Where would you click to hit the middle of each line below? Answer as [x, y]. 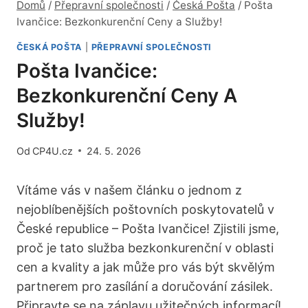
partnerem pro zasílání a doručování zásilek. [145, 286]
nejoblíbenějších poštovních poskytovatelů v [145, 209]
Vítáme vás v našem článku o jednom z [129, 190]
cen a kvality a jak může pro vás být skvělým [146, 267]
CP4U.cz [53, 151]
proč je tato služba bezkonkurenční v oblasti [145, 247]
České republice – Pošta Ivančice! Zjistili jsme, [148, 228]
